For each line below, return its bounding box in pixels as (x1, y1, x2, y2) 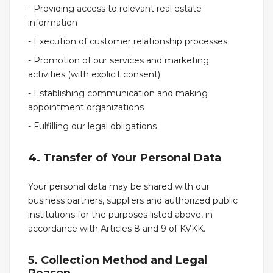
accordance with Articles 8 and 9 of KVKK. (28, 223, 205, 234)
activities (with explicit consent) (28, 69, 160, 80)
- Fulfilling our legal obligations (28, 121, 157, 132)
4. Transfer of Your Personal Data (28, 151, 221, 165)
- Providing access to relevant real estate (28, 3, 202, 14)
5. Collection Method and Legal (28, 253, 207, 267)
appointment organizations (28, 102, 144, 113)
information (28, 17, 77, 28)
